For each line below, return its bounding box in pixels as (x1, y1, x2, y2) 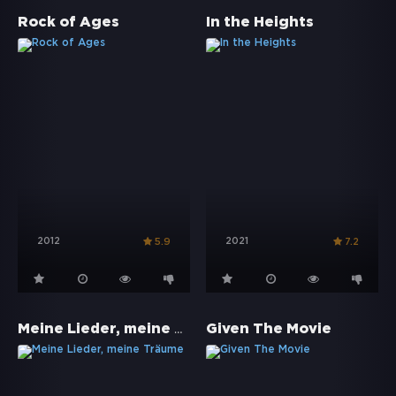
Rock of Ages (18, 15, 119, 29)
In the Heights (206, 15, 314, 29)
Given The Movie (206, 323, 331, 337)
